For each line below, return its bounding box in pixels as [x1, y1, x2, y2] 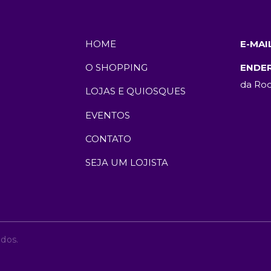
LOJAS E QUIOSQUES [85, 85, 186, 97]
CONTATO [85, 132, 131, 145]
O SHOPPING [85, 62, 148, 74]
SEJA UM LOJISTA [85, 156, 168, 168]
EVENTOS [85, 109, 130, 121]
